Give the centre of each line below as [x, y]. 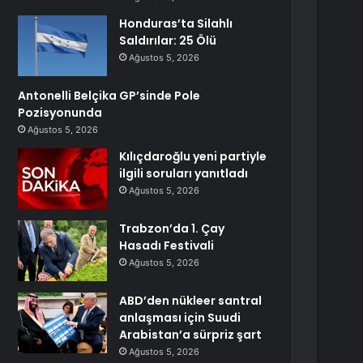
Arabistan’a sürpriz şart [191, 335]
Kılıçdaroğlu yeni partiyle [193, 156]
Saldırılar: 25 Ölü [168, 41]
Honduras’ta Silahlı [176, 23]
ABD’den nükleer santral [191, 301]
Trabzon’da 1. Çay [172, 228]
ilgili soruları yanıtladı [184, 173]
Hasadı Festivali [167, 246]
